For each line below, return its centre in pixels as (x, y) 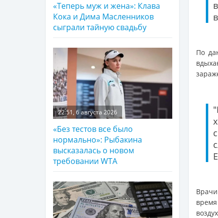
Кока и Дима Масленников (103, 16)
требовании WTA (85, 161)
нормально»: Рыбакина (98, 139)
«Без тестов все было (93, 129)
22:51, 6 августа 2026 (88, 112)
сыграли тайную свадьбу (100, 27)
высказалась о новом (94, 150)
